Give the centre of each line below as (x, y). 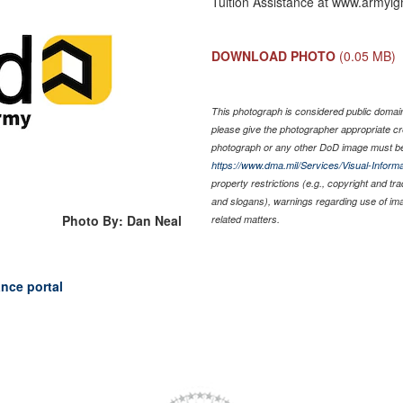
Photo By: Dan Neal (122, 220)
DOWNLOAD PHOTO (274, 55)
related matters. (246, 219)
